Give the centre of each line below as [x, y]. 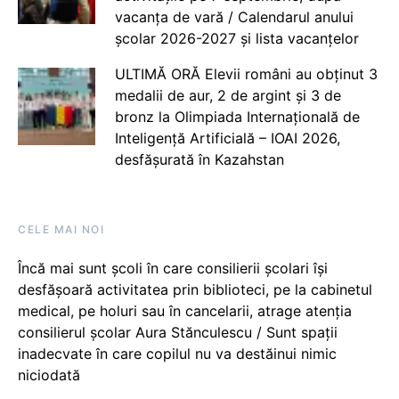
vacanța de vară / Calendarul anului [234, 17]
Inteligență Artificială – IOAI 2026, [227, 138]
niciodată [49, 375]
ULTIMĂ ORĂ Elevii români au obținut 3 [246, 74]
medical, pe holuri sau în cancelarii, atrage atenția [185, 311]
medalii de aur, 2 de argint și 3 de [228, 96]
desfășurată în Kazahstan [199, 160]
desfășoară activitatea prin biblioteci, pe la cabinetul [195, 290]
